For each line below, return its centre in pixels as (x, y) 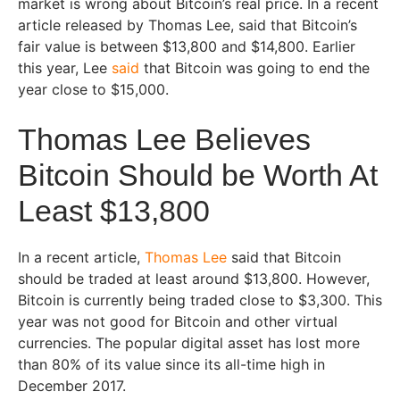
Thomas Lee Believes (164, 139)
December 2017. (72, 385)
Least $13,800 (114, 210)
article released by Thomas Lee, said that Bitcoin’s (187, 25)
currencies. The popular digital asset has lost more (189, 342)
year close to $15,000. (93, 89)
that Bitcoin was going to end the (254, 67)
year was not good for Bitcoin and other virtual (178, 321)
